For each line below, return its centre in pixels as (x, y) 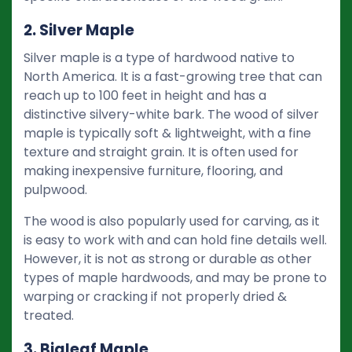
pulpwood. (55, 189)
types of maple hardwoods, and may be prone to (175, 277)
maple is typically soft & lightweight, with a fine (167, 133)
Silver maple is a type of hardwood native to (159, 57)
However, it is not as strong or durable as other (168, 258)
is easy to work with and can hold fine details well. (175, 240)
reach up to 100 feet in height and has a (145, 95)
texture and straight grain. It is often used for (161, 152)
